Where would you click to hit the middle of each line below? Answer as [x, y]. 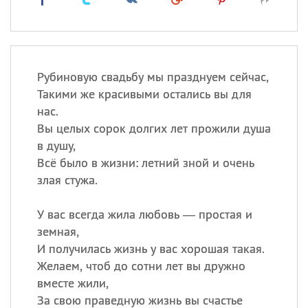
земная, [58, 231]
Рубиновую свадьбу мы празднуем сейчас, [153, 77]
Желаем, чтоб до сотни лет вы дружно [141, 266]
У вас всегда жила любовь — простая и [144, 214]
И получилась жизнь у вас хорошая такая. [151, 249]
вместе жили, [73, 283]
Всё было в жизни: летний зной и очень [145, 163]
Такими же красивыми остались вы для [144, 94]
